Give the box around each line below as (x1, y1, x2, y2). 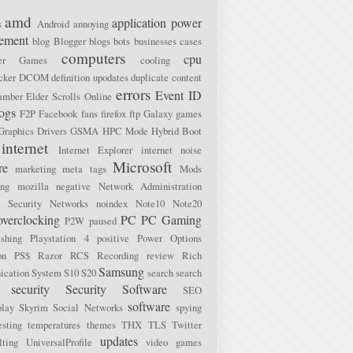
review (147, 247, 174, 262)
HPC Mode (102, 123, 148, 138)
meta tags (62, 161, 106, 176)
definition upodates (51, 69, 128, 84)
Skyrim (19, 299, 49, 314)
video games (146, 334, 202, 349)
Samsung (98, 262, 144, 280)
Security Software (65, 280, 167, 297)
